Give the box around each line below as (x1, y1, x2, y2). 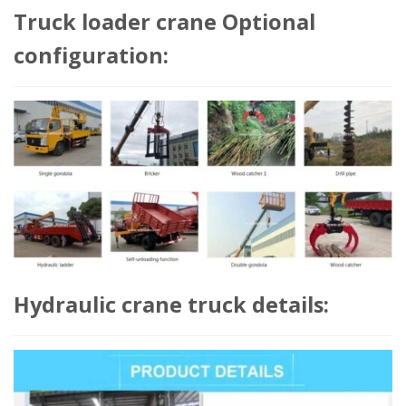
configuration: (14, 41, 169, 71)
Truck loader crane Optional (14, 7, 315, 37)
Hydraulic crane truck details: (14, 289, 329, 319)
